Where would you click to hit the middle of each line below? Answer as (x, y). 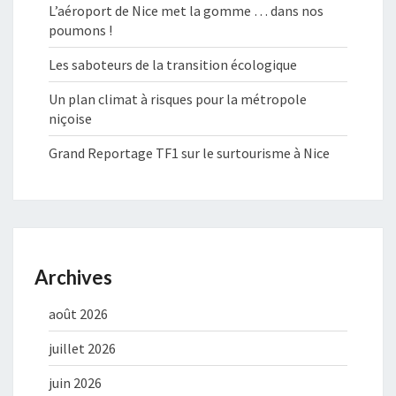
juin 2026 (75, 383)
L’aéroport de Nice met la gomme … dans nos (186, 11)
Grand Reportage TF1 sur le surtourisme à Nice (189, 153)
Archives (73, 278)
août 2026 (78, 314)
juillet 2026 (82, 349)
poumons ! (80, 30)
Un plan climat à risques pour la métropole (178, 99)
